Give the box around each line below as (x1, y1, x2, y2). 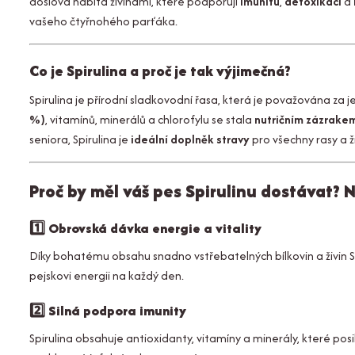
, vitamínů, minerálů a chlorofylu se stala (45, 111, 254, 128)
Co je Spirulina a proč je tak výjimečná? (29, 60, 291, 82)
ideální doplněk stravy (131, 131, 250, 147)
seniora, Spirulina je (29, 131, 131, 147)
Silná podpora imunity (48, 301, 186, 320)
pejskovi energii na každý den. (29, 267, 184, 284)
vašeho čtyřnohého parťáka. (29, 13, 177, 29)
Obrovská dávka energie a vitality (48, 219, 261, 238)
